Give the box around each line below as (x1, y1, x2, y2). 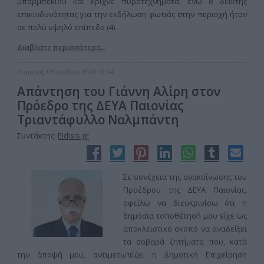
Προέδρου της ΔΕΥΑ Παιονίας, (123, 184, 247, 195)
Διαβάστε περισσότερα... (17, 42, 106, 52)
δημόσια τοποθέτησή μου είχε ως (123, 210, 247, 221)
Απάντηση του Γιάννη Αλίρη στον (17, 83, 220, 100)
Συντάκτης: (17, 130, 58, 141)
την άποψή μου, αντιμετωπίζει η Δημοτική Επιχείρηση (17, 249, 247, 260)
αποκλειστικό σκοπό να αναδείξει (123, 223, 247, 234)
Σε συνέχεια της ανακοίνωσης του (123, 171, 247, 182)
